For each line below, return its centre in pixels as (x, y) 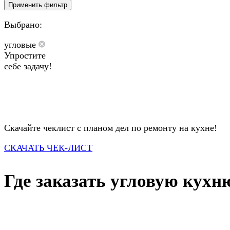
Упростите (25, 56)
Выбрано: (23, 25)
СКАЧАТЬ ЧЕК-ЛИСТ (48, 148)
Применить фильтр (38, 5)
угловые (21, 45)
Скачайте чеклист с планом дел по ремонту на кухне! (111, 128)
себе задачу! (28, 66)
